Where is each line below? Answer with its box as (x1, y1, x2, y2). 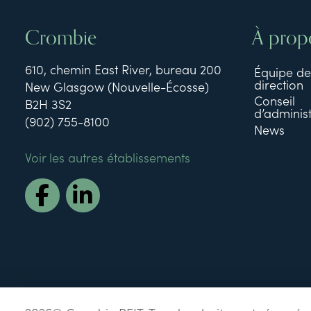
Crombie (25, 21, 96, 54)
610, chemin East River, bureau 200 (25, 60, 221, 78)
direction (253, 76, 303, 94)
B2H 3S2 (25, 94, 72, 112)
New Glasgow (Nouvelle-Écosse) (25, 77, 209, 95)
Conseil (253, 92, 295, 110)
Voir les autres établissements (25, 148, 190, 166)
